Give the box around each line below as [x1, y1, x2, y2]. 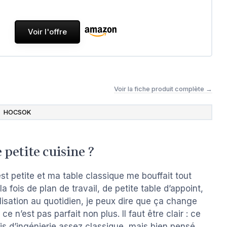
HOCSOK [4, 108, 31, 117]
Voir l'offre [28, 27, 67, 37]
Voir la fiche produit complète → [114, 85, 212, 93]
